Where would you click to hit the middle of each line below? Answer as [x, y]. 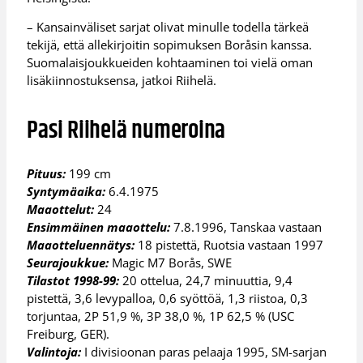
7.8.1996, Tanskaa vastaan [246, 227]
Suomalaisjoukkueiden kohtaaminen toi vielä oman [170, 63]
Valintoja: [54, 352]
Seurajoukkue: [68, 263]
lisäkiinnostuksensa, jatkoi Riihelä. [122, 81]
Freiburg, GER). [68, 334]
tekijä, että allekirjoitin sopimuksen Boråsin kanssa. [170, 45]
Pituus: [47, 174]
